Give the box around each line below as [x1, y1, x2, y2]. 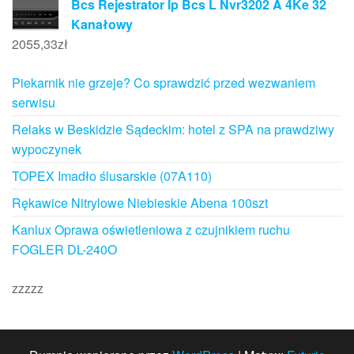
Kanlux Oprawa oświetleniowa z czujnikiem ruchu [12, 220, 290, 239]
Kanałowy [71, 15, 133, 34]
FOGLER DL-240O [12, 240, 117, 259]
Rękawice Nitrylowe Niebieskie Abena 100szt [12, 194, 268, 213]
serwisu [12, 93, 55, 112]
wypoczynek [12, 140, 81, 159]
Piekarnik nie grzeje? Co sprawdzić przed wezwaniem [12, 73, 315, 92]
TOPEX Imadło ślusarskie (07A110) [12, 167, 212, 186]
